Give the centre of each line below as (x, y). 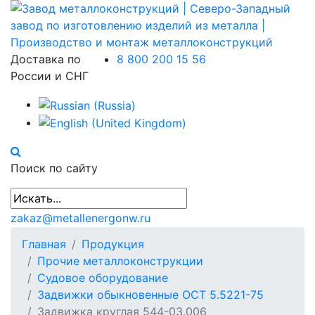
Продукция (113, 244)
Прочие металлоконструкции (120, 261)
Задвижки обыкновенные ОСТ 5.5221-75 (150, 295)
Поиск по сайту (54, 168)
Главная (44, 244)
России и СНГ (50, 76)
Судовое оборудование (103, 278)
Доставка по (46, 59)
